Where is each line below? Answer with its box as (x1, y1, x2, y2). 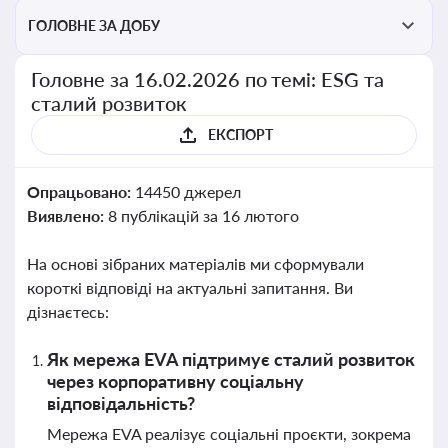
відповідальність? (47, 392, 195, 414)
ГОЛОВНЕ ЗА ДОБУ (28, 17, 160, 34)
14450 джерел (134, 182, 241, 201)
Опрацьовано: (27, 182, 135, 201)
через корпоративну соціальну (47, 370, 304, 392)
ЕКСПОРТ (207, 126, 273, 143)
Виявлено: (27, 206, 108, 225)
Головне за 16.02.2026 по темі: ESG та (31, 67, 385, 91)
